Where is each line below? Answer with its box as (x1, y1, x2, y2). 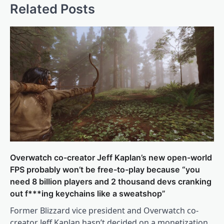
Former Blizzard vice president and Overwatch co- (10, 204, 198, 216)
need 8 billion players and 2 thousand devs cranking (10, 176, 211, 186)
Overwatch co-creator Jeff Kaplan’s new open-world (10, 152, 212, 162)
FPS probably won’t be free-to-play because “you (10, 164, 200, 174)
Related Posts (10, 1, 95, 17)
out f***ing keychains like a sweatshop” (10, 188, 165, 198)
